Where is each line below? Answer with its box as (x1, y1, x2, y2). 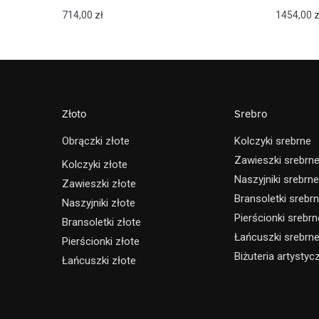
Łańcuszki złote (62, 253, 136, 267)
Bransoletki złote (62, 215, 141, 229)
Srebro (234, 106, 267, 120)
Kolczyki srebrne (234, 134, 311, 147)
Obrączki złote (62, 134, 130, 147)
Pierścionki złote (62, 234, 140, 248)
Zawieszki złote (62, 177, 136, 190)
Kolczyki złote (62, 157, 127, 171)
